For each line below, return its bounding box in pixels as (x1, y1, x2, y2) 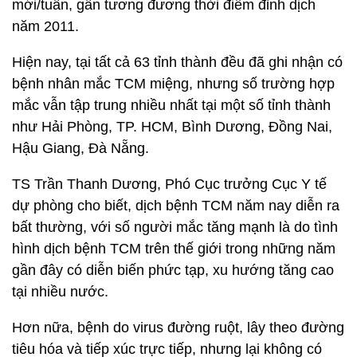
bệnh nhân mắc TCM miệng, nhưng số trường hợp (12, 76, 335, 92)
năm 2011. (12, 18, 79, 34)
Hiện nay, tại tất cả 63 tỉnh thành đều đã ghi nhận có (12, 54, 343, 70)
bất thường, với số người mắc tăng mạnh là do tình (12, 219, 338, 235)
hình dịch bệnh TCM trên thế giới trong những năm (12, 241, 335, 257)
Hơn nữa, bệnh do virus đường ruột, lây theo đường (12, 320, 344, 335)
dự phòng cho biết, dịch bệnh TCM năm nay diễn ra (12, 198, 339, 214)
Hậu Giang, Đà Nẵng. (12, 140, 149, 156)
